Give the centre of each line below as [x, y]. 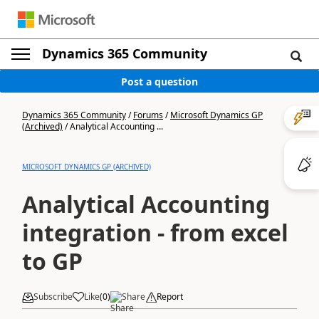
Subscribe [53, 297]
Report [170, 297]
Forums [148, 115]
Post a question [159, 81]
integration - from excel [155, 232]
